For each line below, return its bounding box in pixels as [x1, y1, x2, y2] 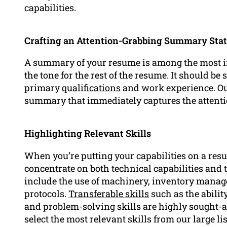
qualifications [62, 82, 121, 94]
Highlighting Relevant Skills [24, 127, 151, 140]
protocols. [24, 187, 68, 200]
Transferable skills [68, 187, 149, 200]
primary [24, 82, 62, 94]
